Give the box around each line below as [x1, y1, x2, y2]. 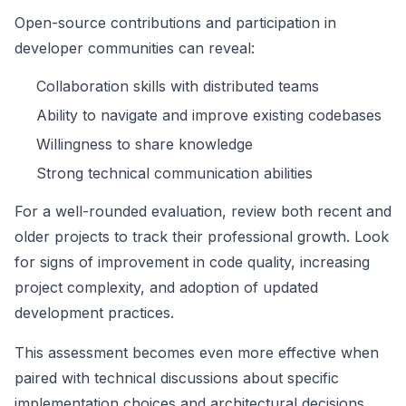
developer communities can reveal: [14, 39, 255, 58]
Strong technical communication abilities [36, 164, 313, 183]
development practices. [14, 304, 174, 323]
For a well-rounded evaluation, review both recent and [14, 202, 391, 221]
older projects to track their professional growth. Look [14, 227, 389, 246]
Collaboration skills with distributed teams [36, 77, 319, 96]
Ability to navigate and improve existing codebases [36, 106, 382, 125]
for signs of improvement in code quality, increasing [14, 253, 370, 272]
